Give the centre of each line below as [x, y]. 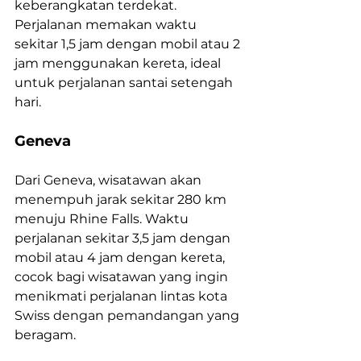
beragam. [45, 335]
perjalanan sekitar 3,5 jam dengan [124, 239]
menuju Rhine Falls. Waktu [103, 219]
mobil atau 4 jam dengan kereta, [121, 258]
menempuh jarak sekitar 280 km [122, 200]
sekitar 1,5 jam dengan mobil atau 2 [129, 44]
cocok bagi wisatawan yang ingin [123, 277]
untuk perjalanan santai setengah [125, 83]
